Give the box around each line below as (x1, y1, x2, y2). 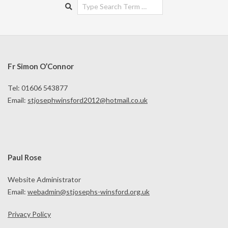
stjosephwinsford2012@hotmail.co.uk (27, 96, 148, 105)
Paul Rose (8, 153, 42, 162)
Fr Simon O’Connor (8, 61, 74, 71)
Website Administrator (8, 175, 81, 184)
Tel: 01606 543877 (8, 83, 68, 93)
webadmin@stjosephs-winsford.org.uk (27, 187, 150, 196)
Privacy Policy (8, 209, 51, 218)
